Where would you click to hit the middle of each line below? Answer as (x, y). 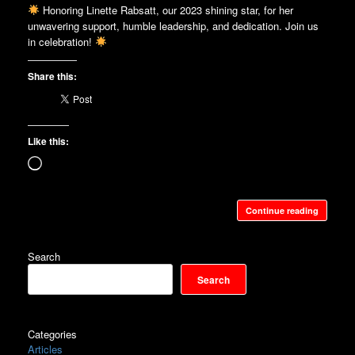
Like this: (48, 141)
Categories (52, 334)
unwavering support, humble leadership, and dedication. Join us (173, 26)
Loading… (64, 163)
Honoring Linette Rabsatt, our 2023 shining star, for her (166, 10)
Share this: (52, 76)
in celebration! (61, 42)
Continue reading (282, 210)
